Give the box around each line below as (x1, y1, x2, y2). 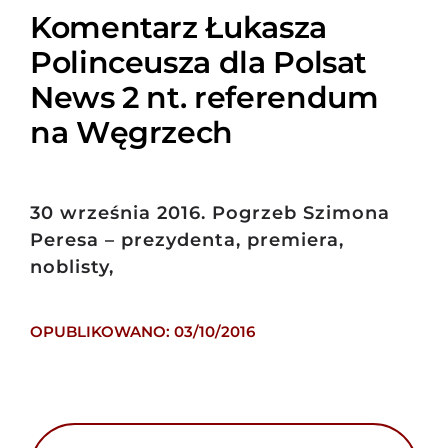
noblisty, (29, 256, 114, 279)
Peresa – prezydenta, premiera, (29, 229, 344, 252)
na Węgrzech (29, 114, 234, 151)
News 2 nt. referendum (29, 79, 379, 116)
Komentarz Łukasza (29, 9, 327, 46)
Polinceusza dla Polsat (29, 44, 368, 81)
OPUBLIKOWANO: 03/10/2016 (29, 322, 255, 342)
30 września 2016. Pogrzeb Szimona (29, 202, 390, 225)
